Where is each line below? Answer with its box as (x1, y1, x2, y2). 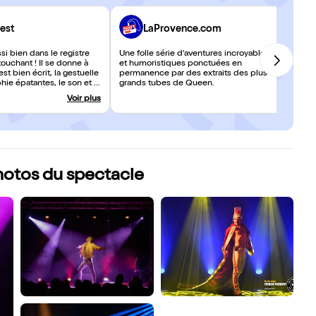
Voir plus (67, 95, 101, 104)
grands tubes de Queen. (119, 80, 214, 88)
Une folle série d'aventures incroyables (119, 50, 269, 59)
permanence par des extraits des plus (119, 70, 267, 78)
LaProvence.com (143, 24, 221, 35)
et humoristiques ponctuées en (119, 60, 242, 68)
